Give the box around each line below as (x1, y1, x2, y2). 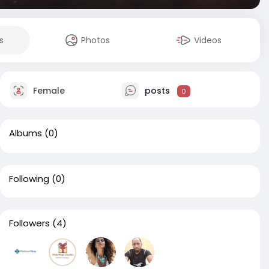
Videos (194, 34, 222, 46)
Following (9, 172, 49, 185)
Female (31, 84, 65, 97)
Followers (9, 217, 50, 229)
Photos (81, 34, 110, 46)
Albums (9, 127, 42, 139)
